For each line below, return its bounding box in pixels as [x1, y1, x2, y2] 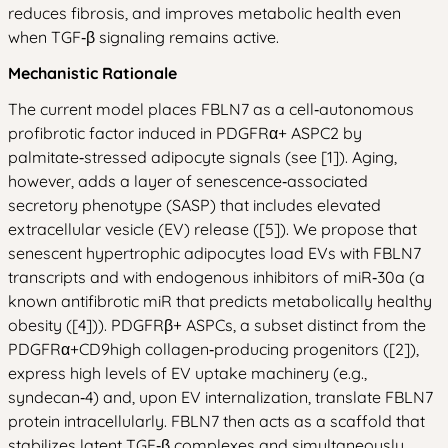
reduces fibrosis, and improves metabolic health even [8, 3, 401, 23]
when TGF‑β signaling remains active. [8, 27, 279, 47]
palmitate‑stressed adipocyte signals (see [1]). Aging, [8, 147, 397, 167]
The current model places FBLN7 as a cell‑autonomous [8, 99, 414, 119]
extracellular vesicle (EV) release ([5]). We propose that [8, 219, 417, 239]
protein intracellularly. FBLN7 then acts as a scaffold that [8, 411, 425, 431]
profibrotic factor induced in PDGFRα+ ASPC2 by [8, 123, 362, 143]
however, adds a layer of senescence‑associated [8, 171, 368, 191]
